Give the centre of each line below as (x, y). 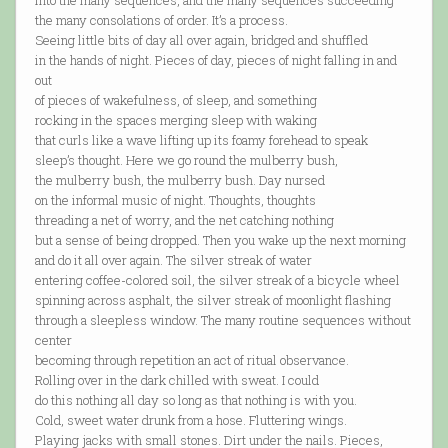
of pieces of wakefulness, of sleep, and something (175, 100)
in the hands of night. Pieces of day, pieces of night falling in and (215, 60)
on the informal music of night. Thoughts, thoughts (175, 200)
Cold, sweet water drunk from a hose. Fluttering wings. (190, 420)
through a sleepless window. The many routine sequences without (222, 320)
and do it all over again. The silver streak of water (173, 260)
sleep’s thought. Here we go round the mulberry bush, (186, 160)
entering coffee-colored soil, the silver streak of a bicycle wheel (217, 280)
